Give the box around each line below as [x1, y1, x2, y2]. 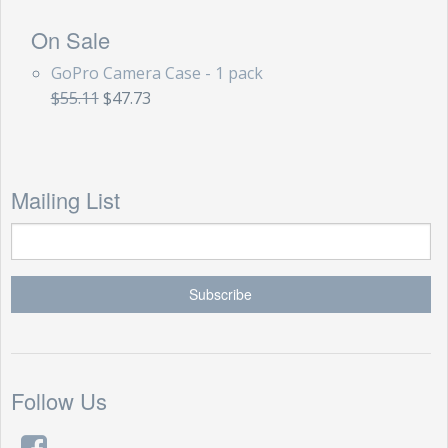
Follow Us [10, 384, 107, 416]
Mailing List [10, 183, 120, 215]
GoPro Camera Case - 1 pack [50, 62, 263, 85]
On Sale [30, 24, 110, 56]
